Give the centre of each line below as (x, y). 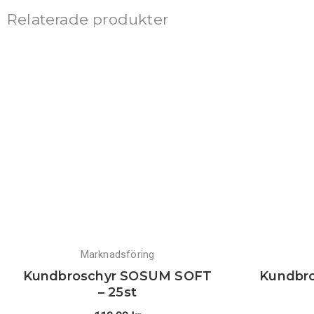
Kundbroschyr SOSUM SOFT (117, 277)
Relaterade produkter (88, 19)
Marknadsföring (117, 254)
